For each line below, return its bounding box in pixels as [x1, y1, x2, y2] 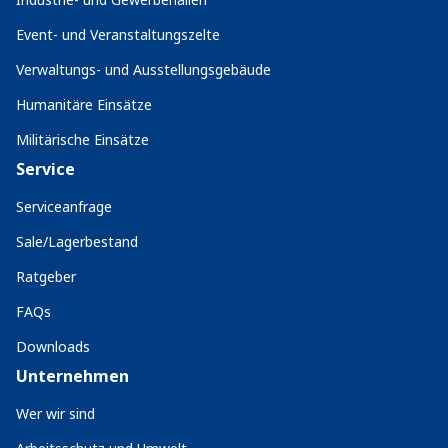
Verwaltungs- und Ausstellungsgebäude [16, 60, 271, 79]
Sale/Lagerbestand [16, 232, 138, 251]
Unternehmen [16, 365, 129, 387]
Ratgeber [16, 267, 76, 286]
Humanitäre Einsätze [16, 95, 152, 114]
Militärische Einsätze [16, 130, 149, 149]
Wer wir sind [16, 404, 95, 423]
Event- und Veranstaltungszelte [16, 25, 220, 44]
